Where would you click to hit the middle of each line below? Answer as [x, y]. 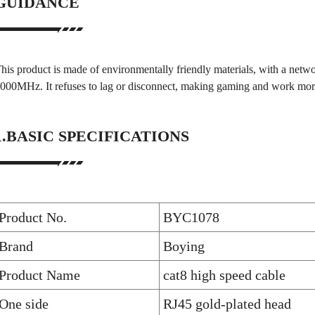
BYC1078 [191, 217]
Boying [184, 246]
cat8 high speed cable [224, 275]
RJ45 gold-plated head [227, 303]
